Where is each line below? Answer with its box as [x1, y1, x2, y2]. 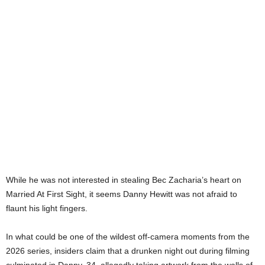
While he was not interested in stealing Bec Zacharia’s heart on [6, 174, 241, 185]
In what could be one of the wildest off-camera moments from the [6, 231, 250, 241]
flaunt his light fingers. [6, 203, 88, 213]
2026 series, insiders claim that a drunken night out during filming [6, 245, 250, 256]
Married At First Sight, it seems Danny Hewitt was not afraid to [6, 189, 237, 199]
